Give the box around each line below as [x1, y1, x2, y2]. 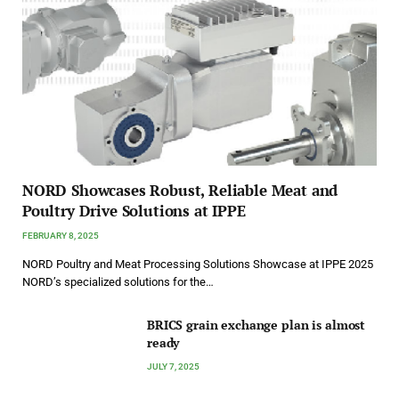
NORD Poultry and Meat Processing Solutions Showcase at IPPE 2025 [22, 256, 373, 271]
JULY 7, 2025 [147, 361, 199, 371]
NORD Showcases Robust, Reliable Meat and [22, 179, 338, 200]
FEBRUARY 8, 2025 [22, 230, 99, 240]
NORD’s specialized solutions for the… [22, 274, 214, 289]
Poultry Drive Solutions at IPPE [22, 199, 246, 221]
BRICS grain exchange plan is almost [147, 315, 366, 333]
